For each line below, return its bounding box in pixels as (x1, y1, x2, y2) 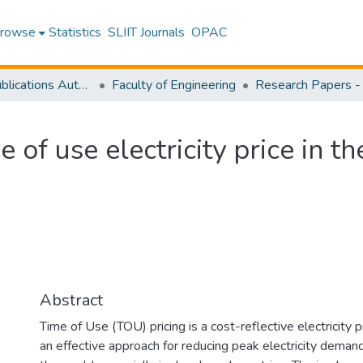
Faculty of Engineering (112, 76, 236, 94)
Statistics (49, 23, 102, 41)
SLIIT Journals (108, 23, 186, 41)
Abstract (40, 289, 103, 311)
